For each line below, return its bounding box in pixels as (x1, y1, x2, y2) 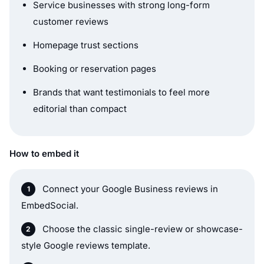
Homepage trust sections (33, 39, 138, 51)
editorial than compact (33, 103, 127, 114)
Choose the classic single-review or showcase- (42, 223, 243, 235)
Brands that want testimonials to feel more (33, 86, 210, 98)
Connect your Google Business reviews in (42, 183, 218, 194)
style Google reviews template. (21, 239, 150, 251)
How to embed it (9, 147, 79, 159)
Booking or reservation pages (33, 62, 156, 74)
